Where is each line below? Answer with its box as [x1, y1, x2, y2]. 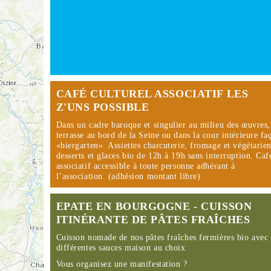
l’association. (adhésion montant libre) [56, 172, 201, 181]
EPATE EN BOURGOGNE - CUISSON [56, 200, 252, 212]
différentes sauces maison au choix [56, 243, 186, 252]
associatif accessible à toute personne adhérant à [56, 162, 235, 171]
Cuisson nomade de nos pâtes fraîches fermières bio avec [56, 233, 269, 242]
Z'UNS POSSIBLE [56, 101, 149, 113]
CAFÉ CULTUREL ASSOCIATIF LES [56, 88, 249, 100]
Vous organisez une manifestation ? [56, 260, 188, 269]
